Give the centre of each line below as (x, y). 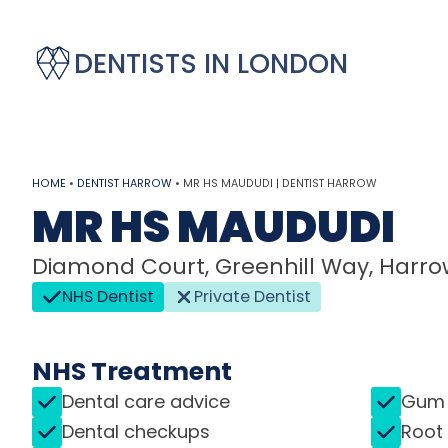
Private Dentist (252, 296)
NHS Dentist (108, 296)
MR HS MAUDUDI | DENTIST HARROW (280, 183)
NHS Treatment (132, 371)
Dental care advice (146, 402)
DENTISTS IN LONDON (211, 63)
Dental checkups (136, 432)
